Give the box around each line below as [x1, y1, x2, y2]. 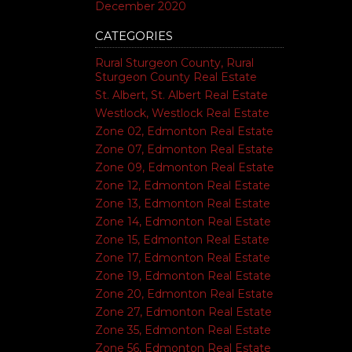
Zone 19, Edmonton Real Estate [95, 269, 271, 283]
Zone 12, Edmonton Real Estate [95, 178, 270, 192]
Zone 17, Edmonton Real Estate [95, 251, 270, 265]
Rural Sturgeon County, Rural [95, 56, 254, 70]
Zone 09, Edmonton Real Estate [95, 160, 274, 174]
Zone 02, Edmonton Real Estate [95, 124, 273, 138]
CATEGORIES [95, 29, 173, 43]
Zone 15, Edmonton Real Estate [95, 233, 269, 247]
